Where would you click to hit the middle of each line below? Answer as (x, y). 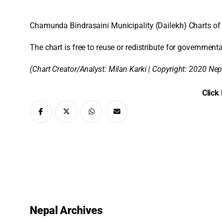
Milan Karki (127, 69)
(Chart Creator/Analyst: (69, 69)
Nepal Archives (66, 210)
